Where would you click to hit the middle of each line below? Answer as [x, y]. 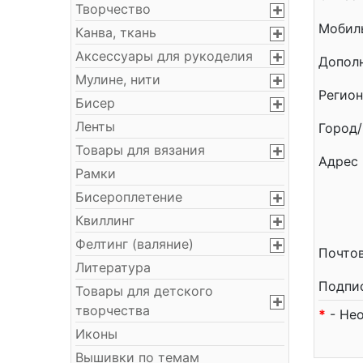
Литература [113, 267]
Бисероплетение [129, 197]
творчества [113, 310]
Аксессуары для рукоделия [164, 56]
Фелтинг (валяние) [135, 244]
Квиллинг [105, 220]
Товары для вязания [140, 150]
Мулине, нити [118, 79]
